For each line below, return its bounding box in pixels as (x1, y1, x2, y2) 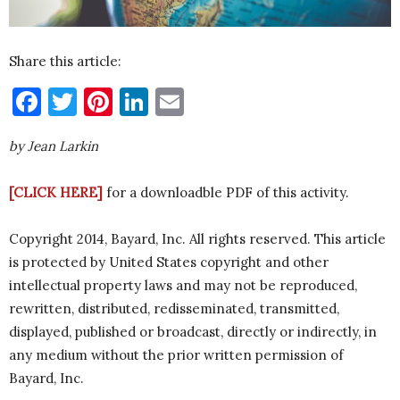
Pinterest (112, 83, 235, 121)
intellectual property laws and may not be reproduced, (9, 277, 357, 295)
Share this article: (9, 53, 121, 71)
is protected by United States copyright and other (9, 254, 329, 271)
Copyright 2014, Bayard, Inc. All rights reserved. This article (9, 230, 386, 248)
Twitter (77, 83, 180, 121)
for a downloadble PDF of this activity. (103, 184, 349, 202)
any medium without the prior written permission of (9, 346, 344, 364)
